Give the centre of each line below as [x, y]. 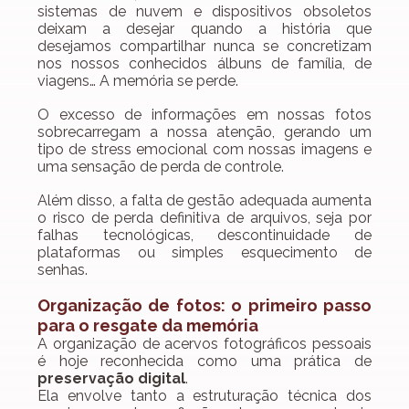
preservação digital [111, 379]
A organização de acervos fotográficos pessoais [204, 344]
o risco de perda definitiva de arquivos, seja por [204, 218]
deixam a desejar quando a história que [204, 29]
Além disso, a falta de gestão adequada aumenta [204, 201]
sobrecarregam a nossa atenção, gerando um [204, 132]
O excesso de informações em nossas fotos [204, 115]
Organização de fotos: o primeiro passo [204, 306]
